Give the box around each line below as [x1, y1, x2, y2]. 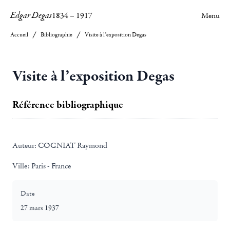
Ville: [12, 161, 30, 171]
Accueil [10, 31, 28, 39]
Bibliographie [41, 31, 72, 39]
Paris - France [30, 161, 71, 171]
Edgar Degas [10, 9, 52, 22]
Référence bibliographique [12, 98, 123, 111]
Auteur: [12, 140, 36, 150]
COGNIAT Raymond [36, 140, 107, 150]
